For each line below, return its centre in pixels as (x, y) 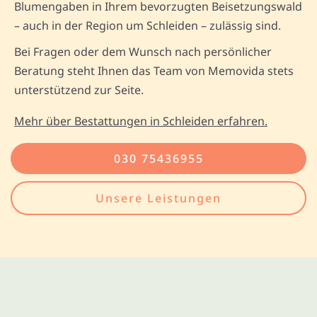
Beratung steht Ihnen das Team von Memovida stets (154, 70)
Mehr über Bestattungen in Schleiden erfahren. (141, 121)
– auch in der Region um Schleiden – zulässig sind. (148, 25)
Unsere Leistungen (158, 198)
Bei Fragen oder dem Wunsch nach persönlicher (143, 51)
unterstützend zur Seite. (79, 90)
